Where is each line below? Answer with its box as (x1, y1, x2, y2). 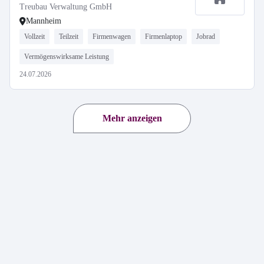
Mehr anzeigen (102, 113, 162, 123)
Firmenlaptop (145, 32, 182, 41)
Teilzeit (59, 32, 78, 41)
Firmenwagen (93, 32, 131, 41)
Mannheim (26, 16, 61, 25)
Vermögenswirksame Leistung (24, 52, 109, 61)
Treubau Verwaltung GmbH (19, 2, 112, 11)
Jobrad (196, 32, 215, 41)
